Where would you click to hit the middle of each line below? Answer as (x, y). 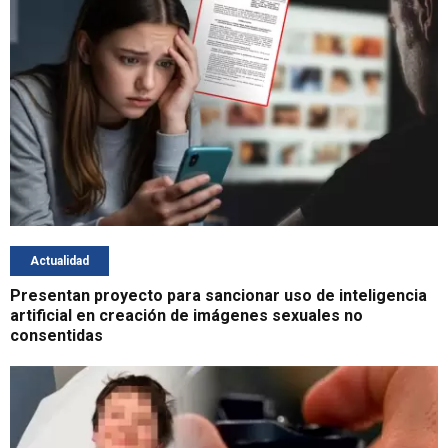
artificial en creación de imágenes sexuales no (186, 316)
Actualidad (59, 261)
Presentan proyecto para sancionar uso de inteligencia (218, 296)
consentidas (56, 336)
